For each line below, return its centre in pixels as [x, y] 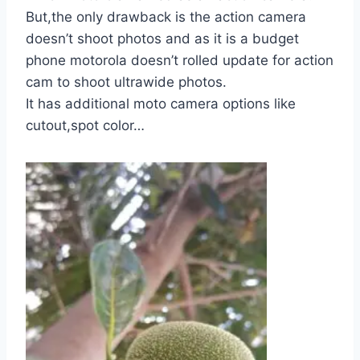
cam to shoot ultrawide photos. [126, 82]
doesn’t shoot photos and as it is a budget [162, 38]
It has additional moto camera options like [161, 103]
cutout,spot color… [85, 125]
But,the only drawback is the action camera [166, 16]
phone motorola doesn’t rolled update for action [180, 60]
